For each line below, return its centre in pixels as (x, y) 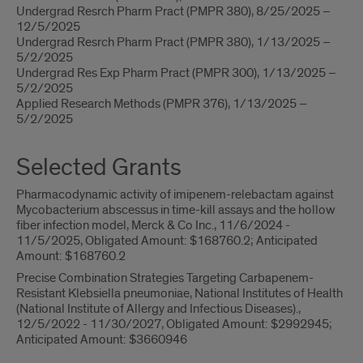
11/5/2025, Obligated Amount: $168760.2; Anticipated (167, 241)
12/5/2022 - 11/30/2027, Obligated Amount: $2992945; (174, 324)
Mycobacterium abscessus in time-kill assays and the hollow (176, 210)
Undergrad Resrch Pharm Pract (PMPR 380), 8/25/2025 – (173, 11)
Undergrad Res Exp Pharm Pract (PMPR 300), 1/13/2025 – (176, 73)
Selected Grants (99, 168)
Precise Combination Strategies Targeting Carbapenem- (165, 278)
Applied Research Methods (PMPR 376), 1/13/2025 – (162, 104)
